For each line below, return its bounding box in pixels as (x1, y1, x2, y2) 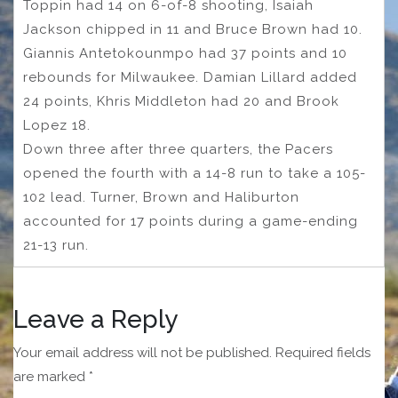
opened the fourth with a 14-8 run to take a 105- (23, 165, 366, 182)
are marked (13, 369, 89, 386)
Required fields (275, 345, 370, 362)
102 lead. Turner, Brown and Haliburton (23, 189, 299, 206)
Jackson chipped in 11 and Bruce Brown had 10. (23, 21, 362, 38)
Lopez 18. (23, 117, 91, 134)
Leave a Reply (13, 305, 178, 335)
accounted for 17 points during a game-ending (23, 213, 358, 230)
